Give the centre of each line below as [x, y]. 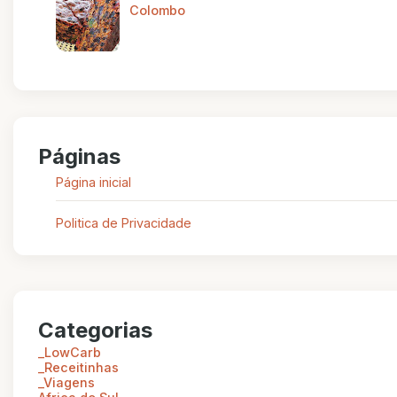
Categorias [95, 330]
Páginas [79, 156]
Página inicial [93, 182]
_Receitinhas [78, 367]
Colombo [157, 10]
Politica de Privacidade [124, 222]
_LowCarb [70, 352]
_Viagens [66, 382]
